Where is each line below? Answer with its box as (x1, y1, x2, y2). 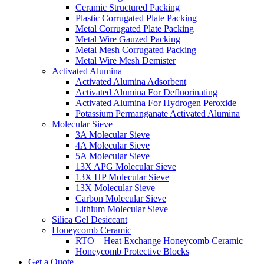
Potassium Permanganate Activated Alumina (75, 108, 240, 118)
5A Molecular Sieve (75, 151, 150, 161)
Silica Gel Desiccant (52, 214, 127, 225)
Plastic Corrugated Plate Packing (75, 13, 197, 23)
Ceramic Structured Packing (75, 2, 180, 12)
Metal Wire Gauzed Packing (75, 34, 180, 44)
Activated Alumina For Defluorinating (75, 87, 217, 97)
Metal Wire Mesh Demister (75, 55, 176, 65)
